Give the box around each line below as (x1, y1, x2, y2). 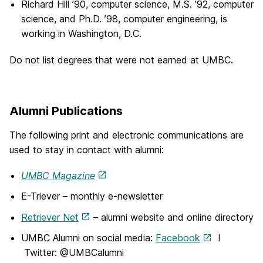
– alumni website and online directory (90, 211, 254, 223)
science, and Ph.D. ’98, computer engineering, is (21, 13, 227, 25)
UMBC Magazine (21, 169, 95, 181)
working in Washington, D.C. (21, 28, 141, 40)
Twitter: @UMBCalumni (21, 246, 124, 258)
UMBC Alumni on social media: (21, 231, 156, 244)
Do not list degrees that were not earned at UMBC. (9, 53, 233, 66)
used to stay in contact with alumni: (9, 143, 164, 156)
